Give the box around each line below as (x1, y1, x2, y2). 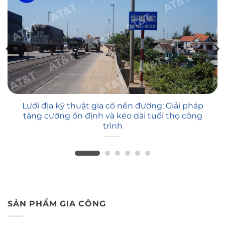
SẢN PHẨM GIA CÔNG (8, 199, 106, 209)
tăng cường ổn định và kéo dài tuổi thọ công (23, 111, 202, 121)
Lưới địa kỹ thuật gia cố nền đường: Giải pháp (22, 101, 203, 111)
